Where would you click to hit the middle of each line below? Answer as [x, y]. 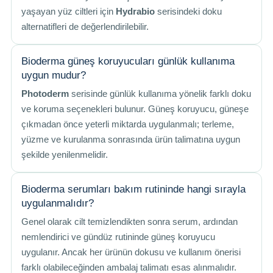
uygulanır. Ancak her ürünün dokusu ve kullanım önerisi [131, 252]
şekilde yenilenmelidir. [65, 155]
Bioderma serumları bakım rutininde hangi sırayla [133, 189]
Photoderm [45, 94]
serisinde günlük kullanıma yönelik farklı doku [160, 94]
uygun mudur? [54, 75]
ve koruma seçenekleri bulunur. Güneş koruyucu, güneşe [135, 109]
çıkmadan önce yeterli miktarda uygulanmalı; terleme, [128, 124]
